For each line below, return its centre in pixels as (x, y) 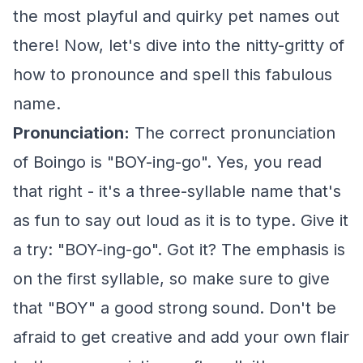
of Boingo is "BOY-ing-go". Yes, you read (167, 162)
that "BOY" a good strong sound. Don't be (175, 308)
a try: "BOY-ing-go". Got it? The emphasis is (179, 250)
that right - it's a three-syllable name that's (177, 191)
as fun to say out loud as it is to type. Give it (181, 220)
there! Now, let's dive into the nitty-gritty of (179, 45)
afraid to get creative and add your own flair (181, 337)
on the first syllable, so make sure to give (171, 279)
